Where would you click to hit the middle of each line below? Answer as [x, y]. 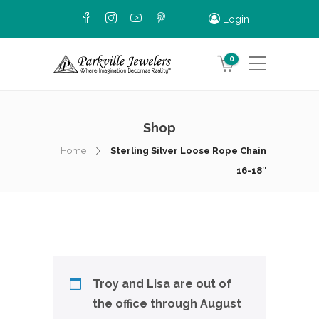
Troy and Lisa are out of [162, 284]
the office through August [167, 304]
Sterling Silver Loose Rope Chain [188, 151]
